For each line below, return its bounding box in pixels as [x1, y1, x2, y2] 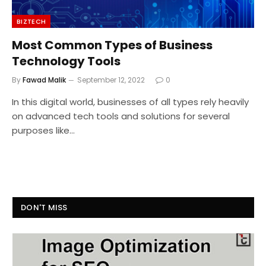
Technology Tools [12, 53, 121, 70]
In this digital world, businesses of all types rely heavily [12, 96, 249, 109]
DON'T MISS [21, 202, 68, 214]
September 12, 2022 [77, 75, 145, 85]
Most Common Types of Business [12, 37, 213, 54]
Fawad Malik [23, 75, 66, 85]
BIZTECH [17, 17, 46, 27]
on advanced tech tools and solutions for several [12, 110, 230, 123]
